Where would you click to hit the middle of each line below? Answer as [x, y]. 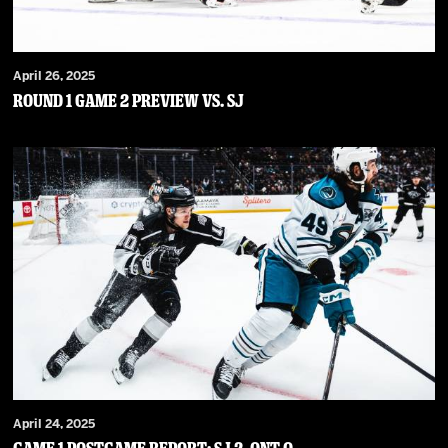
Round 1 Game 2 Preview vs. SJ [129, 100]
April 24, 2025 [54, 424]
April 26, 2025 [54, 76]
